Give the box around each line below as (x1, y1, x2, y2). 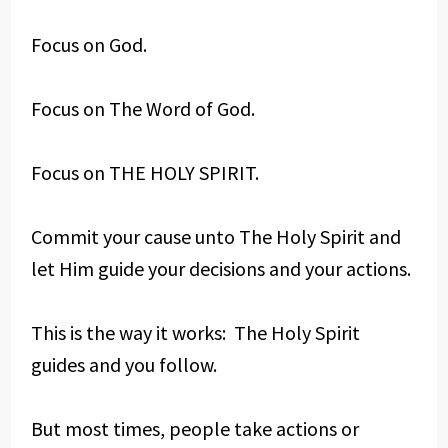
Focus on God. (30, 32, 147, 57)
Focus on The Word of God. (30, 96, 255, 121)
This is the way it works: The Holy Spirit (30, 320, 360, 345)
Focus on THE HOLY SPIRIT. (30, 160, 259, 185)
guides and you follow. (30, 352, 217, 377)
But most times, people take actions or (30, 416, 359, 441)
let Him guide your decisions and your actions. (30, 256, 411, 281)
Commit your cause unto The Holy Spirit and (30, 224, 401, 249)
